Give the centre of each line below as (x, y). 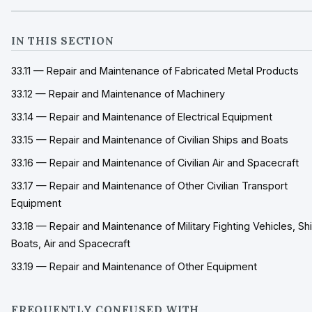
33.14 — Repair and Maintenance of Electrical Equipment (142, 117)
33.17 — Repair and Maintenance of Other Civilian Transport (149, 186)
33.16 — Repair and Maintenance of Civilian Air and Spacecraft (155, 163)
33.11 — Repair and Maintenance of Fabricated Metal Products (155, 71)
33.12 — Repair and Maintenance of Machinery (118, 94)
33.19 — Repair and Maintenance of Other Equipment (134, 266)
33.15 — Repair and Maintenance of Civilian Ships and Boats (150, 140)
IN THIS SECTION (63, 41)
